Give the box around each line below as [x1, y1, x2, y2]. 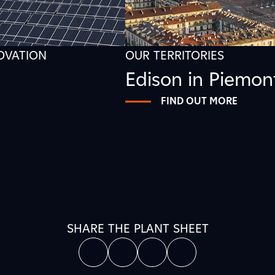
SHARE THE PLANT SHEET [66, 221, 209, 236]
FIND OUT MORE [161, 95, 238, 107]
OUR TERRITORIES [125, 48, 224, 63]
